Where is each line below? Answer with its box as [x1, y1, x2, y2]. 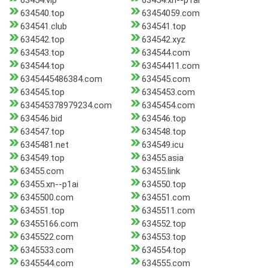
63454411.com [141, 60, 200, 72]
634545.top [20, 87, 65, 98]
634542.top [20, 34, 65, 45]
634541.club [20, 21, 67, 32]
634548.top [141, 126, 186, 138]
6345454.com [141, 100, 195, 111]
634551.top [20, 205, 65, 217]
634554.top [141, 245, 186, 256]
